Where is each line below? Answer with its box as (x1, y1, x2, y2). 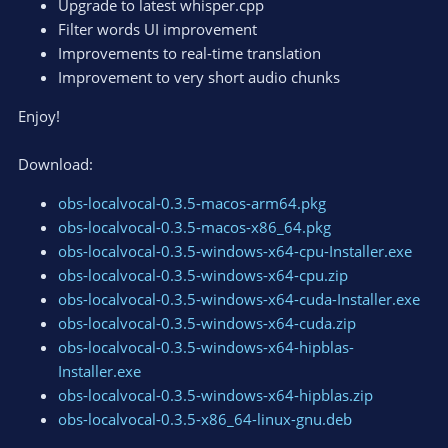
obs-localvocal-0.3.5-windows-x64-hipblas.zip (58, 385, 373, 406)
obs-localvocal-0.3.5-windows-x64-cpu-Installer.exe (58, 241, 412, 262)
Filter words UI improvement (58, 19, 257, 40)
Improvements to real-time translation (58, 43, 321, 64)
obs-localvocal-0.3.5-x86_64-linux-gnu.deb (58, 409, 352, 430)
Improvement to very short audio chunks (58, 67, 340, 88)
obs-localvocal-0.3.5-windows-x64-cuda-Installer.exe (58, 289, 420, 310)
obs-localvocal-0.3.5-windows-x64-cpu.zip (58, 265, 348, 286)
